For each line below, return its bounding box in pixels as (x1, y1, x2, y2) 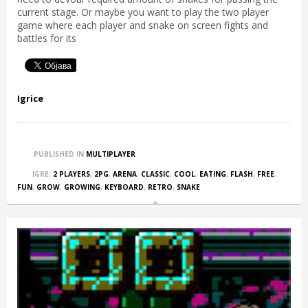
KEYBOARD (104, 181, 144, 192)
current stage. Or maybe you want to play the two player (17, 5, 269, 19)
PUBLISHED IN (34, 148, 84, 159)
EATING (199, 168, 226, 179)
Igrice (17, 91, 43, 104)
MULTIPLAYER (86, 148, 135, 159)
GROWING (64, 181, 100, 192)
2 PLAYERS (53, 168, 90, 179)
